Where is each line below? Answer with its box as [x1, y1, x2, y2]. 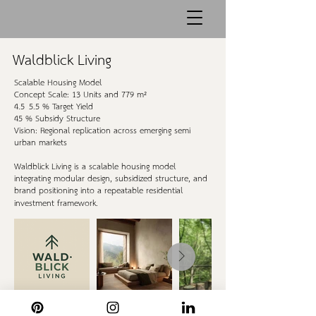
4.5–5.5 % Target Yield [14, 99, 93, 115]
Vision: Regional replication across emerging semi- [14, 123, 193, 139]
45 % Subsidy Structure [14, 111, 100, 127]
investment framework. [14, 196, 98, 212]
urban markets [14, 135, 67, 151]
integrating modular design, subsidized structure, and [14, 171, 207, 187]
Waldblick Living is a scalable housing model [14, 159, 176, 175]
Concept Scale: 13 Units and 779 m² [14, 87, 147, 103]
